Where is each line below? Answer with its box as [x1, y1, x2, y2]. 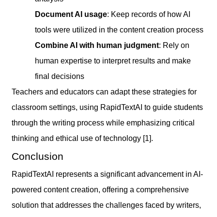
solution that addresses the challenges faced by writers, [12, 201, 201, 209]
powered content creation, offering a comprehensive [12, 185, 189, 194]
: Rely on [159, 41, 189, 49]
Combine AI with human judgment [35, 41, 159, 49]
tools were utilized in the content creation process [35, 25, 203, 34]
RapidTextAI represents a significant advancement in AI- [12, 170, 203, 178]
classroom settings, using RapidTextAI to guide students [12, 103, 203, 111]
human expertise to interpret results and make [35, 56, 191, 65]
